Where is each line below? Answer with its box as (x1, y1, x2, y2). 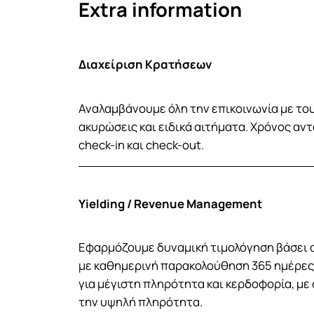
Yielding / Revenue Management (78, 195, 262, 212)
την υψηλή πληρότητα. (78, 294, 203, 310)
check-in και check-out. (78, 136, 204, 153)
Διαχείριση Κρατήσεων (78, 56, 212, 72)
